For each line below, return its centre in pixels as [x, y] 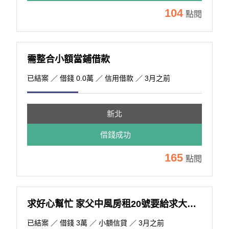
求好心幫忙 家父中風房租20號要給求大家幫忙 [192, 204]
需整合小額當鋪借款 [69, 59]
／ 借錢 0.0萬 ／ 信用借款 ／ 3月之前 [110, 78]
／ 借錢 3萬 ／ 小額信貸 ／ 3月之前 [107, 223]
